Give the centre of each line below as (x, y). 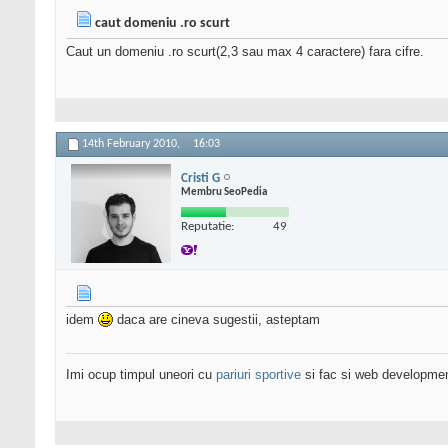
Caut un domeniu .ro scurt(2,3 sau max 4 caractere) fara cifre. (245, 52)
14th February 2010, (132, 144)
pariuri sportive (258, 375)
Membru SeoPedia (224, 192)
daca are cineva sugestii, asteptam (216, 320)
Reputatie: (207, 226)
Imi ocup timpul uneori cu (141, 375)
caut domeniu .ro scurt (162, 24)
